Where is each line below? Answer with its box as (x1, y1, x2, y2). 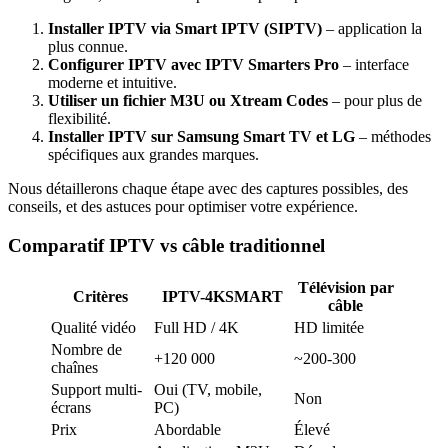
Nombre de (51, 340, 122, 358)
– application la (322, 20, 422, 38)
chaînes (51, 358, 98, 376)
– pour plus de (328, 92, 422, 110)
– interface (339, 56, 409, 74)
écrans (51, 398, 91, 416)
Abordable (154, 420, 221, 438)
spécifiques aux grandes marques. (48, 146, 259, 164)
